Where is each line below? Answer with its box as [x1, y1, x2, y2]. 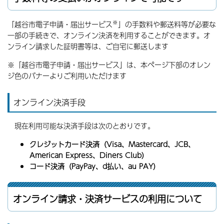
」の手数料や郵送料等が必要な [118, 18, 216, 29]
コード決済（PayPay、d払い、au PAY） [29, 160, 160, 171]
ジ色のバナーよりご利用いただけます [7, 70, 126, 81]
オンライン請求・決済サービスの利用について [13, 192, 202, 205]
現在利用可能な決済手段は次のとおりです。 [14, 120, 154, 131]
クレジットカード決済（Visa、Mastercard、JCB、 [29, 138, 195, 149]
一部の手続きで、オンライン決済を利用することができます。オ [7, 29, 210, 40]
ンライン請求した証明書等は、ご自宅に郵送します [7, 40, 168, 51]
